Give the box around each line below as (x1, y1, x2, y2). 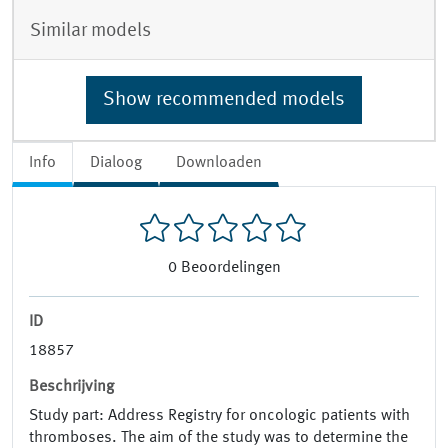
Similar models (30, 20, 151, 41)
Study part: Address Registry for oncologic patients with (29, 408, 410, 425)
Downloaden (176, 154, 262, 171)
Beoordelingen (180, 260, 281, 277)
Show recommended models (103, 89, 345, 110)
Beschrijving (29, 379, 114, 396)
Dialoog (90, 154, 142, 171)
